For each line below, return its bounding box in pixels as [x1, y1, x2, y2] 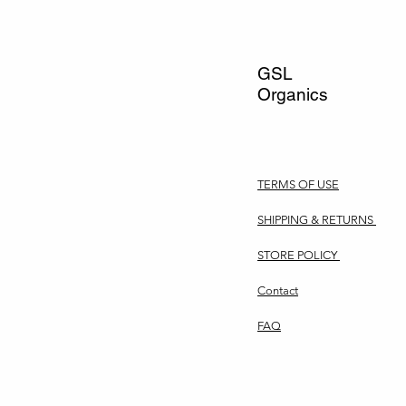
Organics [257, 83, 328, 104]
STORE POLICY [257, 247, 340, 262]
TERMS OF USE [257, 177, 339, 191]
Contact [257, 283, 298, 297]
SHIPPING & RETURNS [257, 212, 376, 227]
